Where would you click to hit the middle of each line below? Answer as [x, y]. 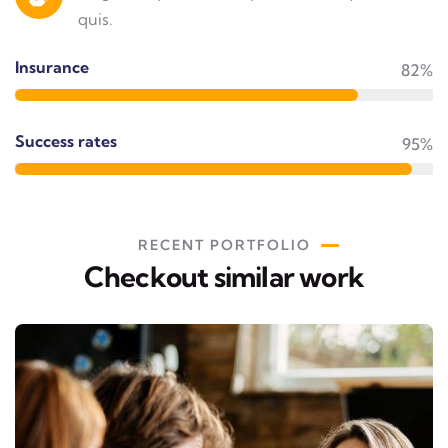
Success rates [66, 141]
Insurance [52, 67]
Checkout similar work [224, 276]
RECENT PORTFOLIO [224, 245]
